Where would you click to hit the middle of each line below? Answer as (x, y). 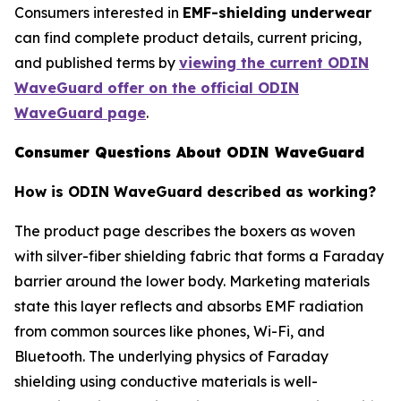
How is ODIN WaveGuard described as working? (195, 192)
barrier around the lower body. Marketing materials (192, 282)
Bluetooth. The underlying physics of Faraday (171, 357)
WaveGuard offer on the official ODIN (157, 88)
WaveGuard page (80, 113)
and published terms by (97, 63)
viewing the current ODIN (274, 63)
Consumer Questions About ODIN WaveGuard (189, 153)
